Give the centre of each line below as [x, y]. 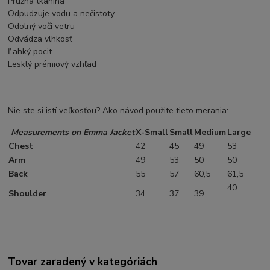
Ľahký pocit [30, 51]
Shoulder [29, 193]
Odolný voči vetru [42, 26]
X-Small [152, 132]
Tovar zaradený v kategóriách [83, 261]
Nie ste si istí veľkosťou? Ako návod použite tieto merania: [118, 110]
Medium [210, 132]
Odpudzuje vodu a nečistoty [61, 13]
